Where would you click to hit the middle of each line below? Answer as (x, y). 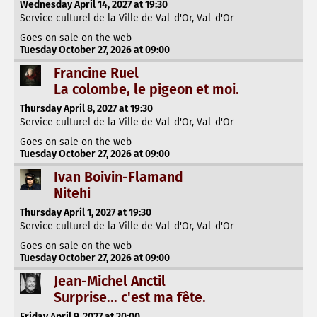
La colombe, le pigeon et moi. (146, 90)
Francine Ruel (96, 74)
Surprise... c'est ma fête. (130, 297)
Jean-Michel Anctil (110, 281)
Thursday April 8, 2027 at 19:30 (86, 108)
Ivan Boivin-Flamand (119, 177)
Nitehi (72, 193)
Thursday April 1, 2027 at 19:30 (86, 212)
